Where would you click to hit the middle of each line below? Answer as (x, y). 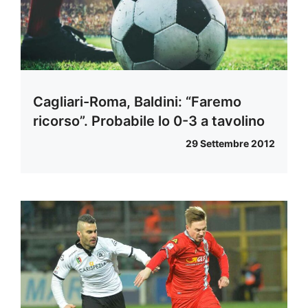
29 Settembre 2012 (230, 143)
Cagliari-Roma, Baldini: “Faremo (137, 101)
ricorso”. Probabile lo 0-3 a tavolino (149, 121)
